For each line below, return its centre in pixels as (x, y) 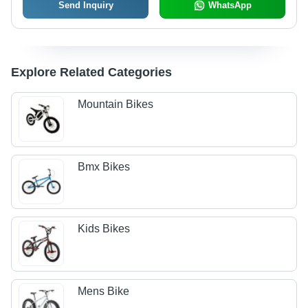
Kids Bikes (104, 229)
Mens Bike (104, 291)
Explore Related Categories (91, 72)
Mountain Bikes (116, 104)
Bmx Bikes (104, 166)
